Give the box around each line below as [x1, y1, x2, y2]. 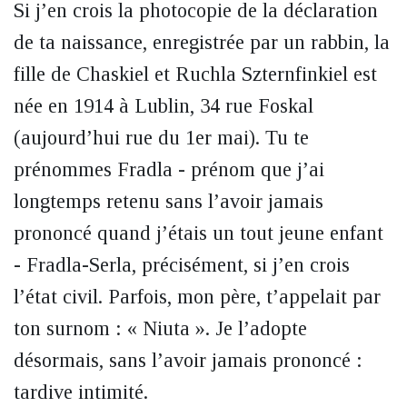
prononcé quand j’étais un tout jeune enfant [14, 222, 383, 244]
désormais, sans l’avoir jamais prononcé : [14, 349, 362, 372]
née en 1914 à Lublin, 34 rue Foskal [14, 94, 313, 117]
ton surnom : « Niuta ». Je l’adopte [14, 317, 307, 340]
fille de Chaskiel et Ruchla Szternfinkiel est [14, 63, 377, 85]
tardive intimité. [14, 381, 148, 403]
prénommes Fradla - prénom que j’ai [14, 158, 324, 181]
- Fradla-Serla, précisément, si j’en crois [14, 253, 350, 276]
